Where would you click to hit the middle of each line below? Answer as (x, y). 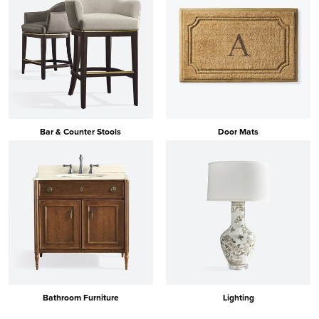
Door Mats (239, 131)
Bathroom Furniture (80, 298)
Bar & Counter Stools (81, 131)
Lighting (238, 298)
